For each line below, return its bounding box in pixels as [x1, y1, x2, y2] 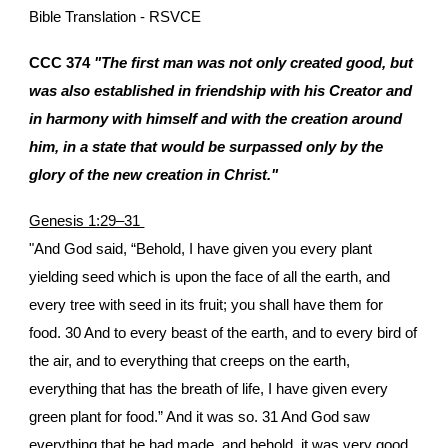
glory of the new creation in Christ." [29, 167, 279, 183]
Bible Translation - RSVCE [29, 9, 202, 25]
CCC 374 [29, 55, 91, 71]
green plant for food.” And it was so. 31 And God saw [29, 409, 371, 425]
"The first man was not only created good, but [90, 55, 414, 71]
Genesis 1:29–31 [29, 213, 145, 229]
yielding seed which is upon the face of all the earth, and [29, 269, 391, 285]
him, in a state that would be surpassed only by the [29, 139, 384, 155]
